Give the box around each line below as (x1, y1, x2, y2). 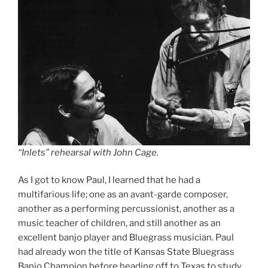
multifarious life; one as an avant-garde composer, (18, 189, 228, 200)
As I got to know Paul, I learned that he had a (18, 175, 200, 186)
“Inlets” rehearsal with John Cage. (18, 147, 159, 158)
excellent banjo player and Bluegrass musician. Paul (18, 232, 234, 243)
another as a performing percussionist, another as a (18, 203, 234, 215)
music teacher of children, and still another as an (18, 218, 221, 229)
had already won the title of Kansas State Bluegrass (18, 246, 234, 258)
